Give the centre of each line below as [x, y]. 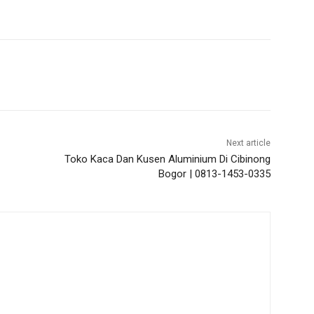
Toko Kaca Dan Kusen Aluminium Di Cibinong [167, 159]
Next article [248, 143]
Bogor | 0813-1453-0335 [214, 174]
